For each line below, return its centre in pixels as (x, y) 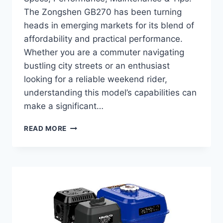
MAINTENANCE (93, 210)
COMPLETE (86, 126)
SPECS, (80, 189)
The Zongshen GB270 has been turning (103, 12)
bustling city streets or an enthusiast (97, 66)
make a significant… (64, 106)
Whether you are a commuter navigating (104, 53)
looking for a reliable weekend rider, (96, 79)
